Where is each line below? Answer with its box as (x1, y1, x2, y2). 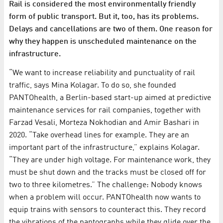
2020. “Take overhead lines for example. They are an (9, 131, 189, 140)
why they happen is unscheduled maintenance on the (9, 38, 197, 46)
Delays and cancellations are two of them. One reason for (9, 25, 213, 34)
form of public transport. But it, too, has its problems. (9, 13, 199, 21)
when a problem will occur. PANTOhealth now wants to (9, 194, 201, 202)
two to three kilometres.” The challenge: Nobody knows (9, 181, 202, 190)
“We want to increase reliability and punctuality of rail (9, 69, 195, 78)
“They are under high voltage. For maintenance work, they (9, 156, 211, 165)
